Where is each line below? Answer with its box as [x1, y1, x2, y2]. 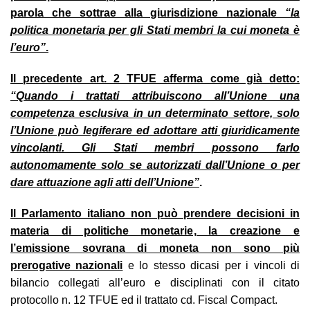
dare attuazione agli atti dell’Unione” [10, 176, 199, 188]
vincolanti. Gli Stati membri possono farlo [10, 141, 300, 154]
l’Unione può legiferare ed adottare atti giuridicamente [10, 124, 300, 136]
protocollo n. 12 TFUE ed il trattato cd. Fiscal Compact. [10, 293, 277, 306]
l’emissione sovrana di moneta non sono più [10, 241, 300, 254]
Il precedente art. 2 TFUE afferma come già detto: [10, 72, 300, 84]
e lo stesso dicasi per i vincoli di [127, 259, 300, 271]
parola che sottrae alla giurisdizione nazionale [10, 6, 285, 19]
